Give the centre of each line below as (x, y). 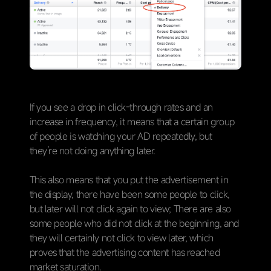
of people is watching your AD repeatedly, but (121, 136)
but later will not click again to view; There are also (130, 208)
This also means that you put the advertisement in (129, 179)
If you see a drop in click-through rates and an (121, 107)
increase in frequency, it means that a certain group (132, 121)
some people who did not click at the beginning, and (134, 223)
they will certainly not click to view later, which (121, 237)
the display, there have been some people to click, (129, 194)
